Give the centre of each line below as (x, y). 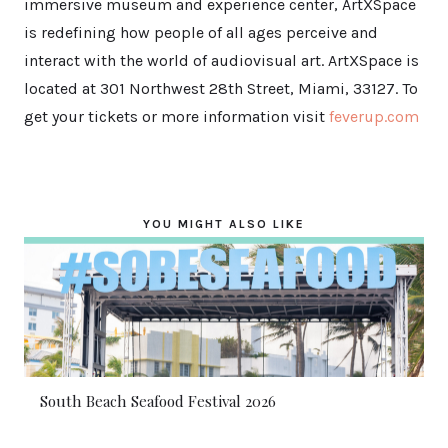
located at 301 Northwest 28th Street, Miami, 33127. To (221, 89)
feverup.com (374, 117)
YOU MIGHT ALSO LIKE (224, 224)
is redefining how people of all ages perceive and (201, 33)
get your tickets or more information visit (176, 117)
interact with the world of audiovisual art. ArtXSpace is (221, 61)
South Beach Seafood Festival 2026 (158, 401)
